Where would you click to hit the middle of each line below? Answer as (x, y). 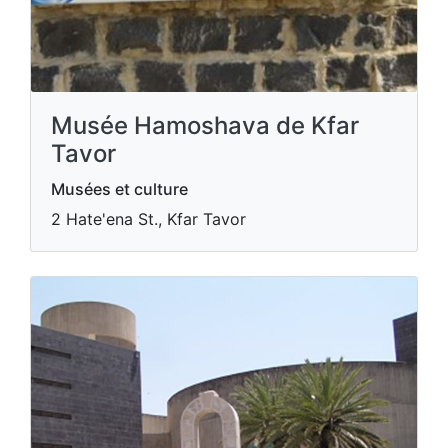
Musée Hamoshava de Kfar (205, 125)
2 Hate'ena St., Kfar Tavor (148, 218)
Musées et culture (119, 188)
